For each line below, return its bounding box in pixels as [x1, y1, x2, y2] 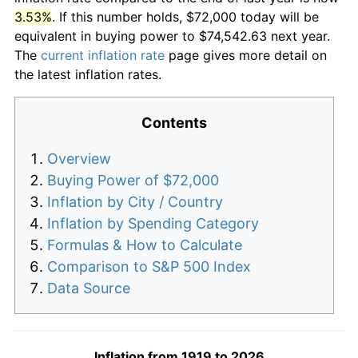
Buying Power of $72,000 [47, 172, 219, 189]
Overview [47, 150, 111, 168]
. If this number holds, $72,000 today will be [52, 9, 319, 26]
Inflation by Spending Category [47, 215, 259, 233]
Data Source [47, 280, 130, 297]
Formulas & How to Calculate [47, 237, 242, 254]
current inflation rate [41, 47, 165, 64]
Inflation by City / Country [47, 193, 223, 211]
